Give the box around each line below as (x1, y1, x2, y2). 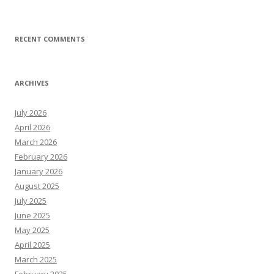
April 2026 (15, 122, 50, 133)
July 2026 (15, 107, 46, 119)
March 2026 (15, 136, 57, 148)
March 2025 (15, 254, 57, 265)
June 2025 (15, 210, 50, 221)
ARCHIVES (15, 78, 49, 88)
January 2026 (15, 166, 62, 177)
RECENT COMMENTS (15, 34, 85, 44)
